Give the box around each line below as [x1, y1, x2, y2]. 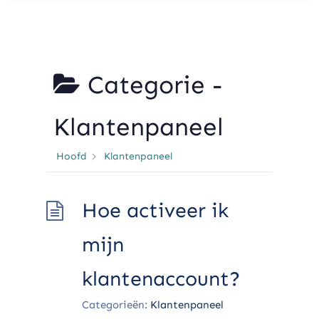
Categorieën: [82, 298, 147, 312]
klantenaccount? [82, 266, 241, 292]
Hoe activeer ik [82, 198, 229, 224]
